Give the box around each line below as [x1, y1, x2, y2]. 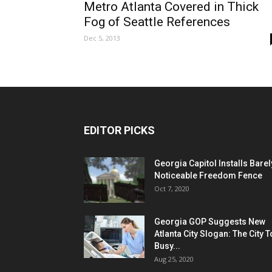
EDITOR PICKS [84, 124, 155, 137]
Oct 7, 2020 [154, 184, 189, 194]
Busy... [154, 241, 180, 251]
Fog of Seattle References [84, 15, 230, 30]
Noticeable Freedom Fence [154, 171, 262, 181]
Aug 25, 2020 [154, 254, 194, 264]
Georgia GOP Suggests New [154, 217, 265, 227]
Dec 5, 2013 [84, 33, 120, 43]
